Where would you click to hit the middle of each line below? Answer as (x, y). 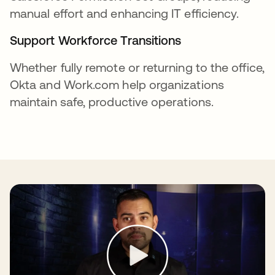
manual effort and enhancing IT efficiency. (126, 13)
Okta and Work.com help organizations (117, 84)
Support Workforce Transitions (96, 40)
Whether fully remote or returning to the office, (137, 67)
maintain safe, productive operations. (112, 102)
